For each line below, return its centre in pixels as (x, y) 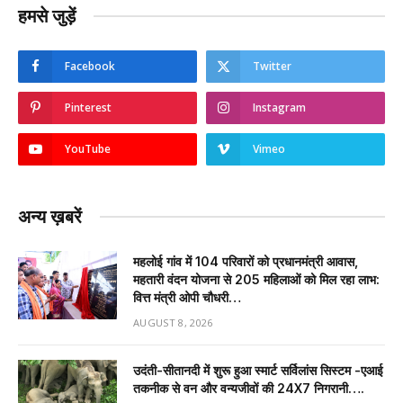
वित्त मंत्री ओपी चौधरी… (187, 297)
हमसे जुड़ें (47, 16)
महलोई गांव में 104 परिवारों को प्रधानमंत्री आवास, (246, 261)
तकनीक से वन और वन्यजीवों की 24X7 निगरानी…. (249, 388)
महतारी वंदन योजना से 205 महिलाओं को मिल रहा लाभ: (256, 279)
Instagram (279, 107)
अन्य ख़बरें (50, 216)
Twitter (272, 66)
